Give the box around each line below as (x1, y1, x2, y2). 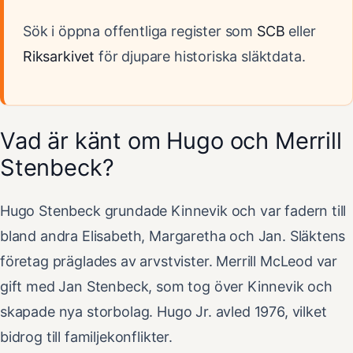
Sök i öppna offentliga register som (23, 22, 257, 39)
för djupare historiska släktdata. (95, 47, 306, 65)
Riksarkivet (23, 47, 95, 65)
